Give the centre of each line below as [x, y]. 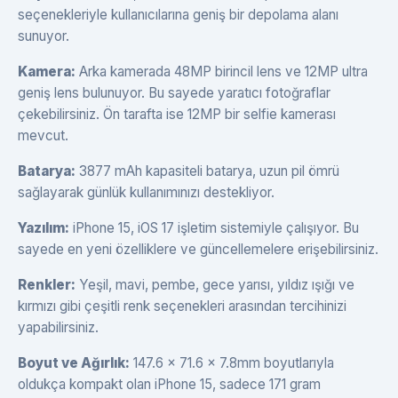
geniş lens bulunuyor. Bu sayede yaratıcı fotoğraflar [174, 93]
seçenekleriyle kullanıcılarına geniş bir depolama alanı [178, 15]
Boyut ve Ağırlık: [74, 363]
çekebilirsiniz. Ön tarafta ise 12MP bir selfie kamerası [177, 114]
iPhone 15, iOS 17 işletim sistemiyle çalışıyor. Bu [214, 228]
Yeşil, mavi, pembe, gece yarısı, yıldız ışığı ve [215, 285]
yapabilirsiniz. [58, 327]
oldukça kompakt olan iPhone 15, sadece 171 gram [169, 384]
